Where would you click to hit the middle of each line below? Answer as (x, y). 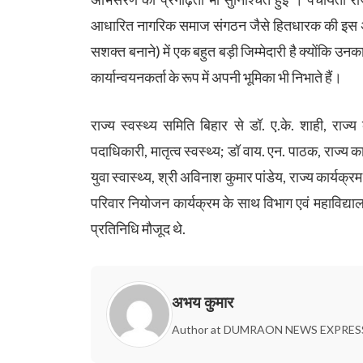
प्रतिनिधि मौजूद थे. (139, 228)
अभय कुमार (203, 301)
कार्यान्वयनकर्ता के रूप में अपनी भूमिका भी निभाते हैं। (216, 77)
